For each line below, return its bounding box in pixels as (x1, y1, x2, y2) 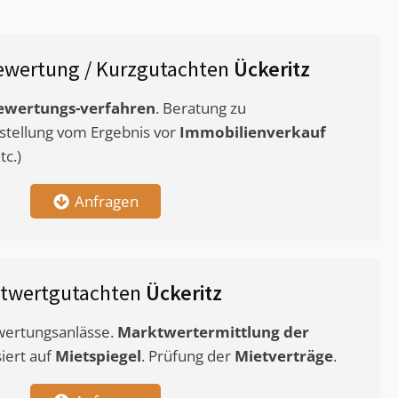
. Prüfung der (141, 346, 235, 367)
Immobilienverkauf (179, 122, 326, 143)
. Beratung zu (155, 98, 246, 119)
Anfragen (74, 191, 139, 212)
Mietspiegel (55, 346, 141, 367)
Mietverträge (235, 346, 333, 367)
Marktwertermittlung (117, 322, 280, 343)
